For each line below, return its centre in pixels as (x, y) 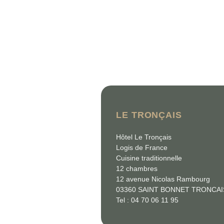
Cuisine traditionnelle (149, 158)
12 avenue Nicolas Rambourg (163, 179)
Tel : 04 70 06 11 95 (147, 200)
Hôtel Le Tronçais (144, 137)
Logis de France (142, 147)
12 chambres (137, 168)
